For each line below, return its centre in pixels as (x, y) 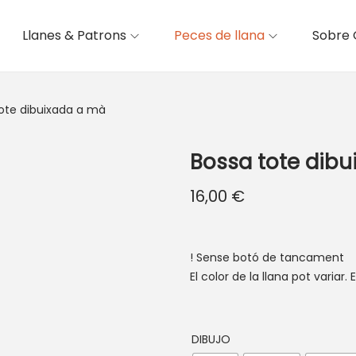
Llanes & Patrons (74, 35)
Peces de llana (219, 35)
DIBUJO (211, 339)
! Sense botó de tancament (267, 257)
